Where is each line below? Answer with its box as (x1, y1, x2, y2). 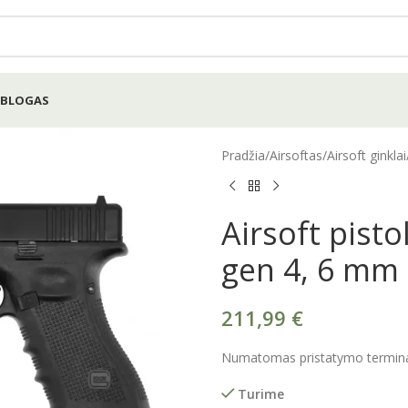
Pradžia (221, 147, 265, 164)
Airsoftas (270, 147, 322, 164)
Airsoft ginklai (327, 147, 406, 164)
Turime (238, 385, 285, 403)
